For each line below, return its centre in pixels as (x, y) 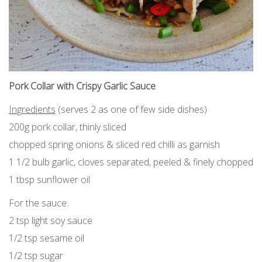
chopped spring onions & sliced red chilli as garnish (114, 144)
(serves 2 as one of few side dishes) (131, 109)
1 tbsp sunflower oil (49, 180)
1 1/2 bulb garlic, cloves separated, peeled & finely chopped (131, 162)
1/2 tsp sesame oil (46, 238)
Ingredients (32, 109)
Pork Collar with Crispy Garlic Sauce (82, 86)
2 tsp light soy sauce (51, 220)
